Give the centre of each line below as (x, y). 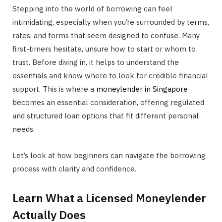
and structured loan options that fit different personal (106, 116)
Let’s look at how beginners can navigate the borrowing (109, 155)
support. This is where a (54, 89)
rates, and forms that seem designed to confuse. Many (106, 35)
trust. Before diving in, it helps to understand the (96, 62)
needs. (24, 129)
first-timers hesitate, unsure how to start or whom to (104, 49)
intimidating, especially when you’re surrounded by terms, (111, 22)
